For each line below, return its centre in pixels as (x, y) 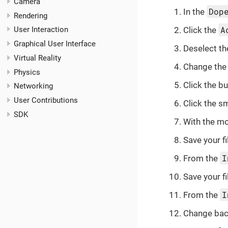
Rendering (31, 16)
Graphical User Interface (55, 44)
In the (195, 11)
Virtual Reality (37, 58)
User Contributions (46, 100)
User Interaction (41, 30)
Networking (33, 86)
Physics (27, 72)
